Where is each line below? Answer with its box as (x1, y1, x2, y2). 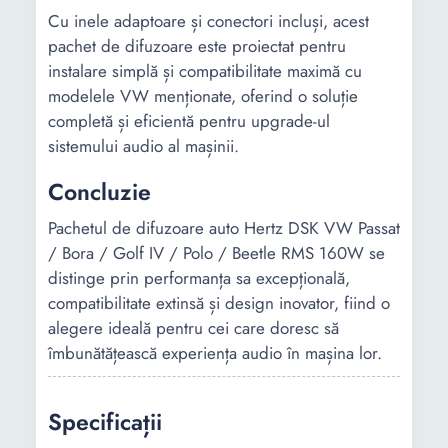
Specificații (48, 405, 162, 439)
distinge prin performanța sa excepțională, (48, 266, 350, 290)
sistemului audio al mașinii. (48, 134, 239, 158)
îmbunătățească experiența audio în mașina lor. (48, 341, 382, 365)
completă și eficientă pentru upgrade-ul (48, 109, 330, 133)
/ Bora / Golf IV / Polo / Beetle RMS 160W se (48, 241, 385, 265)
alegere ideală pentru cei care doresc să (48, 316, 339, 340)
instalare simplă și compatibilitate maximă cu (48, 59, 362, 83)
